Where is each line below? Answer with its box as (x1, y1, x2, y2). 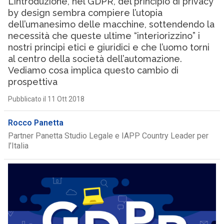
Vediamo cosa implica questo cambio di (7, 65, 178, 75)
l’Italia (7, 141, 28, 150)
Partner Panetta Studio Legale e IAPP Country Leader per (7, 131, 208, 140)
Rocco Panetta (7, 118, 63, 127)
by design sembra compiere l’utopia (7, 7, 162, 18)
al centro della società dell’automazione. (7, 53, 182, 64)
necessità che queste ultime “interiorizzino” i (7, 30, 200, 41)
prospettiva (7, 76, 57, 87)
